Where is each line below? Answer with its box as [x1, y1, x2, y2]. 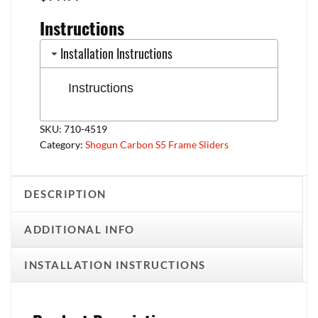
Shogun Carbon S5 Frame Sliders [85, 138, 229, 151]
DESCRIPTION [24, 187, 106, 201]
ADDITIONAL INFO [24, 223, 135, 236]
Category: [40, 138, 85, 151]
